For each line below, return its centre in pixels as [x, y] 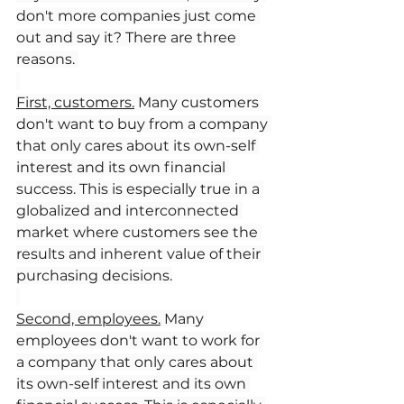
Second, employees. [88, 318]
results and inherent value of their [140, 253]
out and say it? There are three [128, 37]
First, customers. [75, 102]
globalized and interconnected [129, 210]
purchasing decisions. [94, 275]
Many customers [198, 102]
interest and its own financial [123, 167]
